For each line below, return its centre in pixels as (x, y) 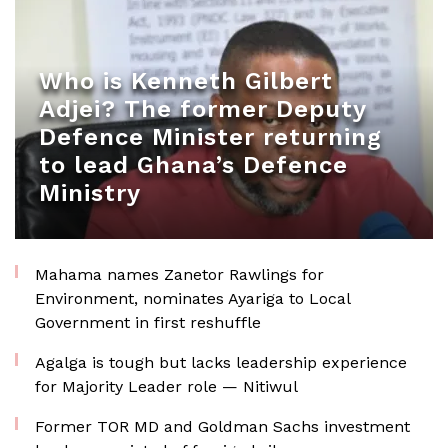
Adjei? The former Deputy (202, 109)
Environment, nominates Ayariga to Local (192, 298)
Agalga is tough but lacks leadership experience (221, 362)
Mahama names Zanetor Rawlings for (179, 274)
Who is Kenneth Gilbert (186, 81)
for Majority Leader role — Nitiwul (166, 386)
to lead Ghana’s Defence (193, 165)
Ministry (90, 193)
